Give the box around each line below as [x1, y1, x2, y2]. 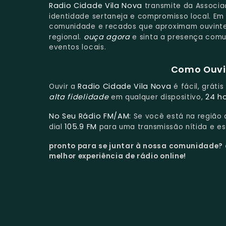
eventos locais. [49, 42, 106, 52]
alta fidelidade [49, 92, 109, 102]
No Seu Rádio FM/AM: [49, 111, 132, 122]
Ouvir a [49, 82, 78, 92]
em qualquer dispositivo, [108, 92, 206, 102]
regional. [49, 32, 84, 42]
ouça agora [83, 31, 130, 42]
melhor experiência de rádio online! [49, 151, 186, 161]
